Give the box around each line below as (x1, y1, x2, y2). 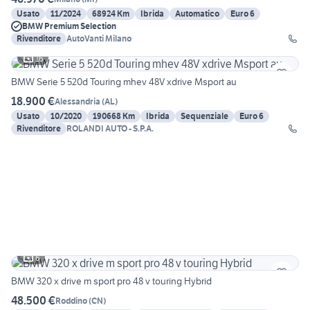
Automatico (175, 8, 219, 19)
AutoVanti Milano (66, 33, 131, 44)
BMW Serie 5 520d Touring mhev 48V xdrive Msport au (11, 75, 237, 89)
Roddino (55, 295, 87, 306)
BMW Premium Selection (22, 21, 116, 32)
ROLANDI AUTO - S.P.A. (66, 123, 154, 134)
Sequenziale (181, 111, 228, 122)
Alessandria (55, 95, 100, 107)
